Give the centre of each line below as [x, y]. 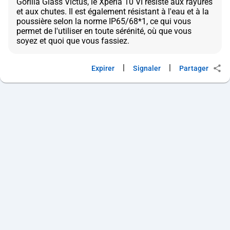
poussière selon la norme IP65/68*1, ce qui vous [104, 22]
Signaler [147, 69]
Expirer [103, 69]
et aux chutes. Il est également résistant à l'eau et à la [113, 12]
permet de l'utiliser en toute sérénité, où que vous [104, 31]
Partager [194, 69]
